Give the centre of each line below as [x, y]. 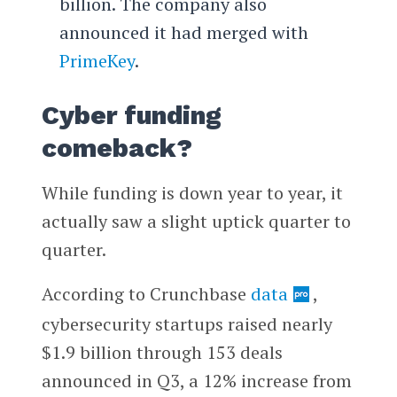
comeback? [117, 148]
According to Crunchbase [146, 294]
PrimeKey [97, 61]
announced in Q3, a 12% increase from [196, 381]
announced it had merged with [183, 33]
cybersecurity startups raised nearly [187, 324]
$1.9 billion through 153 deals [162, 353]
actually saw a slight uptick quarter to [196, 222]
